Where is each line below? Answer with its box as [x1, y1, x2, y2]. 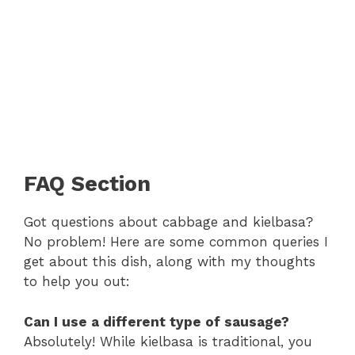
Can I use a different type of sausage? [24, 313, 289, 330]
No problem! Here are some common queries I [24, 234, 328, 250]
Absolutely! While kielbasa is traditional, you [24, 333, 312, 349]
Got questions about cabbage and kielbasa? [24, 214, 313, 231]
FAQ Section [24, 171, 151, 197]
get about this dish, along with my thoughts [24, 254, 315, 270]
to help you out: [24, 273, 130, 290]
